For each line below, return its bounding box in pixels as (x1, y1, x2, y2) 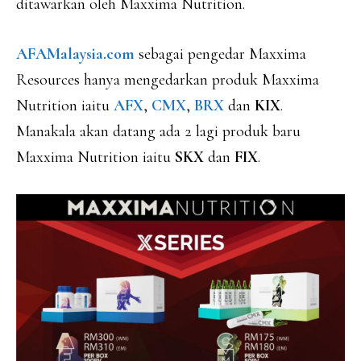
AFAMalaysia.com (16, 44, 135, 64)
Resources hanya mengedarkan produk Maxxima (16, 70, 319, 89)
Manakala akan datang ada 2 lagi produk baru (16, 122, 301, 141)
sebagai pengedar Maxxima (135, 44, 306, 64)
